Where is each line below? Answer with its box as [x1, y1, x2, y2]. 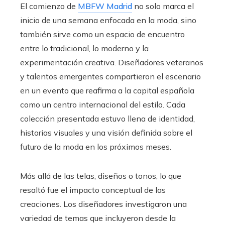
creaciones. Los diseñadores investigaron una [20, 199, 187, 209]
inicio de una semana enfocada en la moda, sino [20, 15, 196, 26]
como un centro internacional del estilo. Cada [20, 99, 185, 110]
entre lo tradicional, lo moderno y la [20, 43, 149, 54]
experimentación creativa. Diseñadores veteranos [20, 57, 203, 68]
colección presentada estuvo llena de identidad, [20, 114, 195, 124]
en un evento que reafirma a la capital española [20, 85, 194, 96]
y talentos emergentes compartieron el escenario [20, 71, 201, 82]
